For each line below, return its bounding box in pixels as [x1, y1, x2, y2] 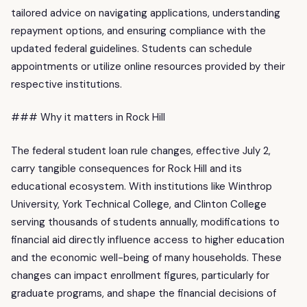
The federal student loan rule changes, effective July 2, [11, 143, 271, 158]
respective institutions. [11, 77, 122, 91]
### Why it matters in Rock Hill [11, 110, 165, 125]
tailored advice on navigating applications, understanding [11, 5, 280, 20]
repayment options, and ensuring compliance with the [11, 23, 266, 38]
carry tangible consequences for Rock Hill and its [11, 161, 242, 175]
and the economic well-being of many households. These [11, 250, 282, 265]
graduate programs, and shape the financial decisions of [11, 286, 276, 300]
